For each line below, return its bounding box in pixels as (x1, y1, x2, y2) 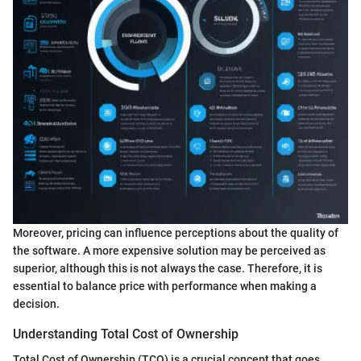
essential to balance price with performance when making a (13, 279, 317, 293)
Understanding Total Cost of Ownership (13, 326, 239, 342)
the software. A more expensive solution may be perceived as (13, 243, 326, 257)
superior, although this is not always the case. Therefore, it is (13, 261, 322, 275)
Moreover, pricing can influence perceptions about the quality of (13, 226, 338, 239)
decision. (13, 297, 60, 310)
